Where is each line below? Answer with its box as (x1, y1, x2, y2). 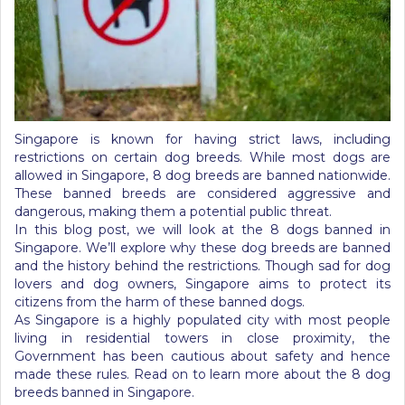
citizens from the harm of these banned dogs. (14, 294, 305, 310)
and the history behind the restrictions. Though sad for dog (14, 258, 391, 274)
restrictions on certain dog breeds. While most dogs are (14, 149, 391, 165)
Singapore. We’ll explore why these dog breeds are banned (14, 240, 391, 256)
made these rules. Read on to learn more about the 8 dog (14, 366, 391, 382)
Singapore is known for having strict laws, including (14, 131, 391, 147)
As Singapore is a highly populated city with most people (14, 312, 391, 328)
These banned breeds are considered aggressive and (14, 185, 391, 202)
